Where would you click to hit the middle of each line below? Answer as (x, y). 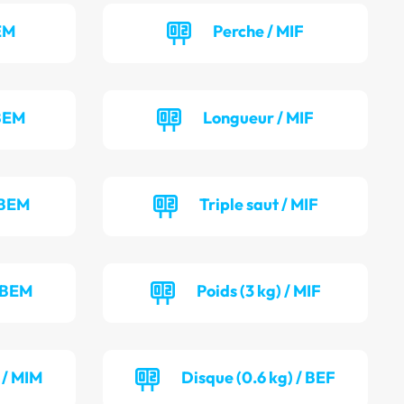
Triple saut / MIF (258, 205)
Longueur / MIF (259, 118)
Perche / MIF (259, 32)
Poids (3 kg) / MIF (258, 291)
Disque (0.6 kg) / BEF (259, 378)
